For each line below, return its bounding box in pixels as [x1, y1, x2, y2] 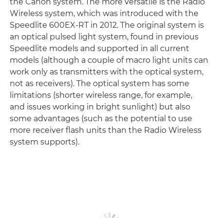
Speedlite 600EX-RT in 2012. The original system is [10, 20, 204, 30]
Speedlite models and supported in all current [10, 43, 189, 53]
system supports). [10, 137, 79, 146]
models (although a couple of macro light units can [10, 55, 208, 65]
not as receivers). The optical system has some [10, 78, 189, 88]
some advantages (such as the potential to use [10, 113, 192, 123]
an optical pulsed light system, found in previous [10, 32, 199, 41]
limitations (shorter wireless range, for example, [10, 90, 192, 100]
